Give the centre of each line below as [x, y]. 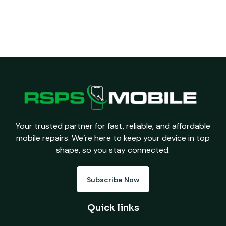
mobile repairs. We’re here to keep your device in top [113, 138]
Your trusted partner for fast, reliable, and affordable [113, 126]
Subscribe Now [113, 179]
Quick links [113, 208]
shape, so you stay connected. [113, 150]
